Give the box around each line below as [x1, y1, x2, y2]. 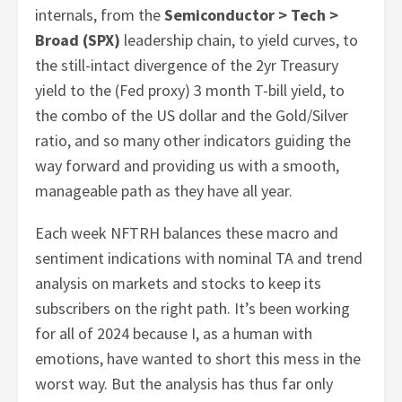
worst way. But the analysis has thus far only [35, 373, 334, 395]
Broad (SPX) [35, 30, 121, 51]
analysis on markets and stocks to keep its [35, 273, 322, 294]
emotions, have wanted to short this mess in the [35, 348, 362, 370]
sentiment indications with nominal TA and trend [35, 248, 363, 269]
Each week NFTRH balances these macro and [35, 223, 339, 244]
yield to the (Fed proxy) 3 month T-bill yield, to [35, 80, 345, 101]
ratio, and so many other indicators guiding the [35, 130, 352, 152]
